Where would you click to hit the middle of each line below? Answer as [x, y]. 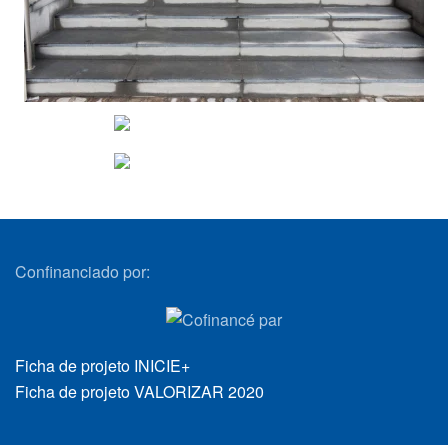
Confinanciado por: [82, 272]
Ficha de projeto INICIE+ [102, 366]
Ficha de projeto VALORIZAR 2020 [139, 392]
